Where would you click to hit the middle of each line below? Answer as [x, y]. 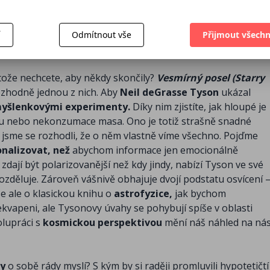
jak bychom [200, 194]
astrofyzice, [144, 194]
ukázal [236, 93]
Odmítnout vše [102, 34]
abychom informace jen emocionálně [155, 150]
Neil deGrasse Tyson [171, 93]
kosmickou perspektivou [102, 223]
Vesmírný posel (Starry [211, 78]
